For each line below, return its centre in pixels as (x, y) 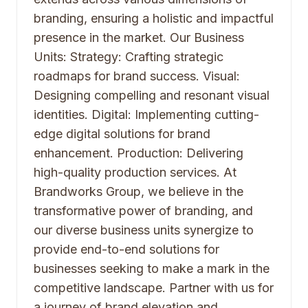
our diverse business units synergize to (144, 230)
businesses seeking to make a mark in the (152, 268)
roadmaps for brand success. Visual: (137, 76)
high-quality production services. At (135, 172)
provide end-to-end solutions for (126, 249)
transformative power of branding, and (143, 211)
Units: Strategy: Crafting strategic (129, 57)
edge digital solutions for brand (122, 134)
